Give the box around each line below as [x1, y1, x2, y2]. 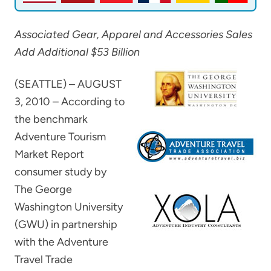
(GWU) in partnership [15, 217, 117, 231]
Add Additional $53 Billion [15, 45, 140, 59]
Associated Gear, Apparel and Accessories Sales [15, 27, 252, 41]
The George [15, 182, 72, 196]
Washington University [15, 200, 123, 214]
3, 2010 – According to [15, 94, 125, 108]
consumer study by [15, 165, 106, 178]
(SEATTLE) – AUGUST [15, 77, 122, 91]
